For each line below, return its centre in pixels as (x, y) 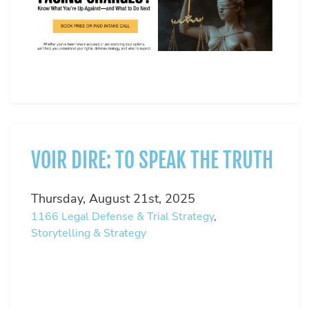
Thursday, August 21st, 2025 (113, 199)
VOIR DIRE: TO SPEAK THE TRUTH (152, 161)
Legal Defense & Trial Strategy (138, 217)
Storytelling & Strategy (89, 233)
